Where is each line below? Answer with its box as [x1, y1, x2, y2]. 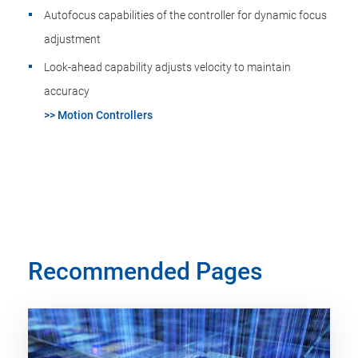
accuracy [44, 85, 89, 97]
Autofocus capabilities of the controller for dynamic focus [44, 9, 327, 22]
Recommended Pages [28, 257, 262, 285]
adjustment [44, 33, 101, 46]
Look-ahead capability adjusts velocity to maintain [44, 61, 291, 74]
